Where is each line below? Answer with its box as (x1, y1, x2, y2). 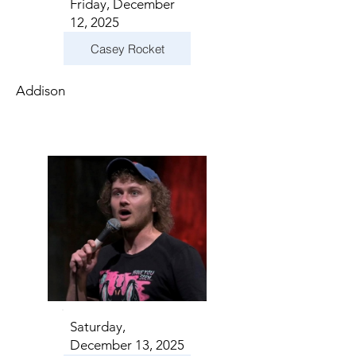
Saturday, (70, 319, 126, 335)
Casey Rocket (90, 41, 164, 56)
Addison (16, 83, 65, 99)
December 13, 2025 (70, 337, 184, 353)
